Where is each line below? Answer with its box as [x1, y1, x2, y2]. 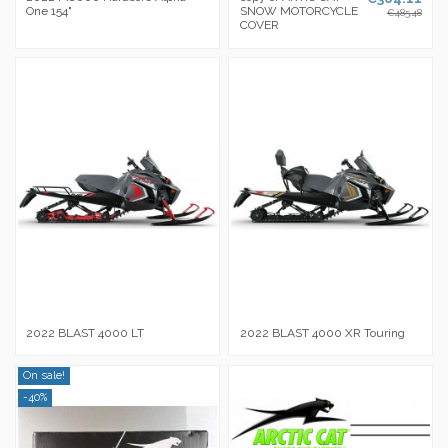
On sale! [22, 369, 65, 383]
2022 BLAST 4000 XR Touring [239, 325, 405, 340]
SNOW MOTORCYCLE [239, 4, 358, 19]
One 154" [26, 4, 73, 19]
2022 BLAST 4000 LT [26, 325, 145, 340]
